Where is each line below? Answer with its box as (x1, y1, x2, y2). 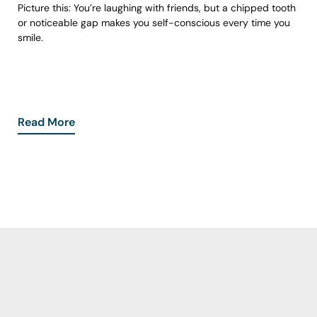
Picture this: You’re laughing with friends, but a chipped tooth (18, 1, 296, 15)
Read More (18, 115, 76, 129)
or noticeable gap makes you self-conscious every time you (18, 16, 291, 30)
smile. (18, 31, 44, 45)
